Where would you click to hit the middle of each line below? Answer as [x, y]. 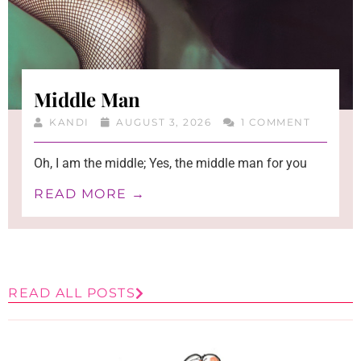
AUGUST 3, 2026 [164, 122]
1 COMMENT [274, 122]
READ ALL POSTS [72, 293]
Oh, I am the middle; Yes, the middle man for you [171, 164]
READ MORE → [90, 194]
